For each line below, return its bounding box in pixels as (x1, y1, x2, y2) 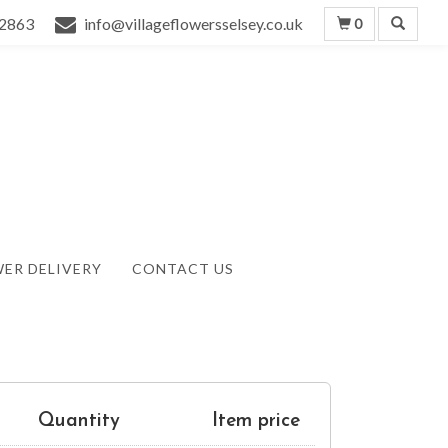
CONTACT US (132, 260, 234, 277)
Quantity (38, 412, 121, 432)
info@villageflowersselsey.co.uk (84, 14, 303, 33)
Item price (211, 412, 300, 432)
